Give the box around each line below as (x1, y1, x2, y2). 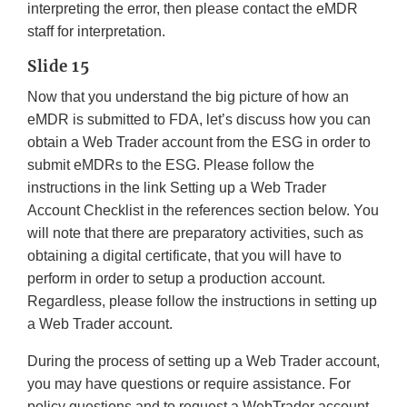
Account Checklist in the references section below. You (27, 203, 379, 219)
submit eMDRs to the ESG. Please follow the (27, 157, 314, 174)
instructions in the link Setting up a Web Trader (27, 180, 326, 196)
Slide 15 (27, 56, 89, 77)
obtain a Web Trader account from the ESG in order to (27, 134, 371, 151)
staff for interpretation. (27, 24, 165, 40)
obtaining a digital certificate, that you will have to (27, 248, 342, 264)
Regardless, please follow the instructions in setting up (27, 293, 377, 310)
